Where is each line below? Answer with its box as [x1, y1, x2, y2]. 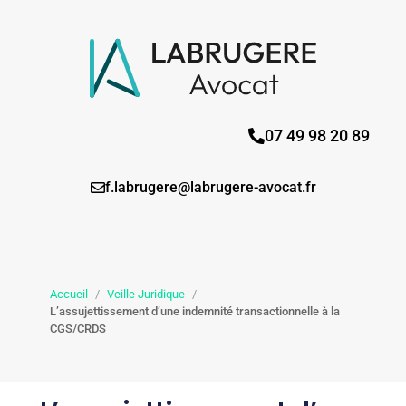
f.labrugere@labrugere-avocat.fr [104, 179, 316, 197]
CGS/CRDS [50, 322, 106, 336]
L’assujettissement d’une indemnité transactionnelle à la [50, 304, 340, 319]
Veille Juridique [107, 287, 185, 302]
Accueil [50, 287, 88, 302]
